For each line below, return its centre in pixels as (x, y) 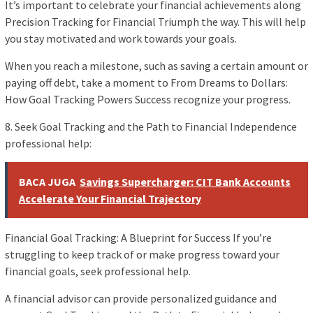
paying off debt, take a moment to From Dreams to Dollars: (146, 83)
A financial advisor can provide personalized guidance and (141, 299)
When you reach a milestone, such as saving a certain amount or (156, 66)
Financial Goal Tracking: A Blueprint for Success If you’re (138, 238)
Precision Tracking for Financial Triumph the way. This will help (155, 22)
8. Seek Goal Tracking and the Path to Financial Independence (151, 127)
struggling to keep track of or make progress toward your (142, 255)
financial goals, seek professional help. (98, 271)
